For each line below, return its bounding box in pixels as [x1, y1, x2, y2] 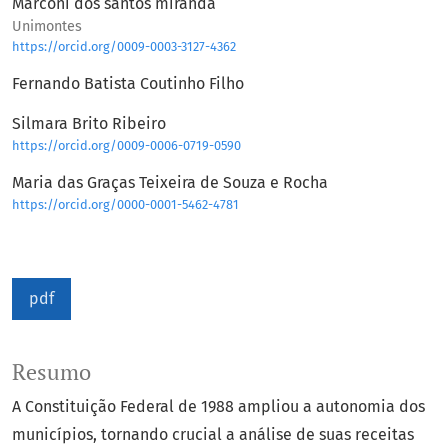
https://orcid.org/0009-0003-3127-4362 [12, 39, 236, 55]
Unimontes [12, 18, 82, 36]
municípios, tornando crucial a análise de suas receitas [12, 425, 414, 445]
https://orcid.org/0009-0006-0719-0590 [12, 138, 241, 154]
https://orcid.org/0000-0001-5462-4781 [12, 197, 239, 213]
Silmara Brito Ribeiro [12, 114, 166, 134]
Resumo [12, 358, 91, 387]
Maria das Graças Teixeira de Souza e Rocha [12, 173, 328, 193]
